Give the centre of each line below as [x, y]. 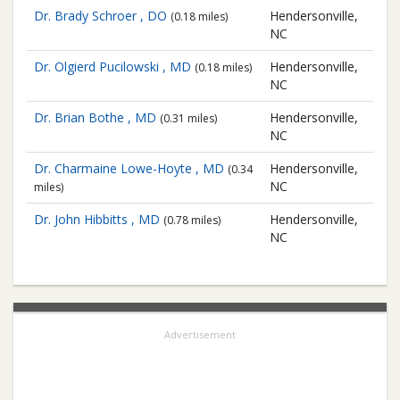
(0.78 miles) [192, 220]
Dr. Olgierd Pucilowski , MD [112, 67]
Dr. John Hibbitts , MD [97, 219]
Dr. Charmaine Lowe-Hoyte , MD [129, 168]
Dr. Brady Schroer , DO [100, 16]
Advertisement [200, 334]
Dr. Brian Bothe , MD [95, 117]
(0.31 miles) [188, 118]
